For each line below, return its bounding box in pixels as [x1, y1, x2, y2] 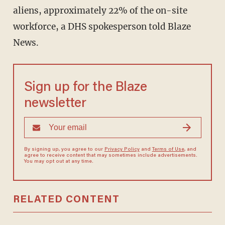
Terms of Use [152, 147, 184, 153]
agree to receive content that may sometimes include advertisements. [24, 153, 197, 159]
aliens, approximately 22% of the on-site [13, 5, 187, 17]
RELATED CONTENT [13, 195, 120, 205]
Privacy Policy [104, 147, 140, 153]
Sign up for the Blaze [24, 81, 147, 95]
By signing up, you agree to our [24, 147, 104, 153]
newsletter [24, 97, 86, 111]
